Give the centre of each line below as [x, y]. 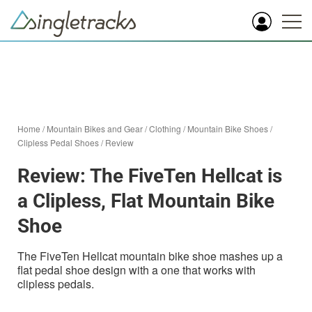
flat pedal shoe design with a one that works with [136, 270]
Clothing [165, 128]
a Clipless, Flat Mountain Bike [146, 201]
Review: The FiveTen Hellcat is [150, 176]
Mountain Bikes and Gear [95, 128]
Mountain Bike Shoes [228, 128]
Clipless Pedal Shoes [58, 142]
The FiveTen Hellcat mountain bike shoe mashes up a [150, 256]
